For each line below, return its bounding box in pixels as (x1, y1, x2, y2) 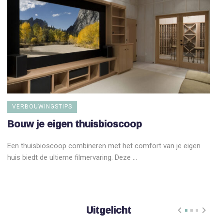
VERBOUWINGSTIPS (12, 103, 72, 110)
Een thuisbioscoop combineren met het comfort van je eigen (7, 141, 201, 150)
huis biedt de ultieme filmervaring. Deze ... (7, 153, 137, 162)
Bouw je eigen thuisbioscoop (7, 114, 142, 133)
